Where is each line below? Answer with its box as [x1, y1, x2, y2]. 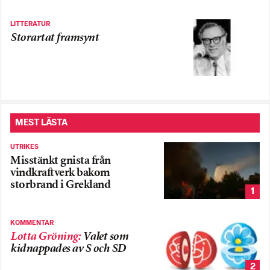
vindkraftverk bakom [10, 167, 110, 179]
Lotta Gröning [10, 231, 78, 243]
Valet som [82, 231, 128, 243]
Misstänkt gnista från [10, 155, 111, 167]
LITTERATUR [10, 20, 50, 28]
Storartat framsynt [10, 33, 98, 45]
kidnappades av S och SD [10, 243, 126, 255]
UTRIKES [10, 143, 39, 151]
